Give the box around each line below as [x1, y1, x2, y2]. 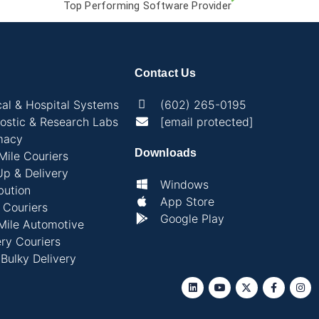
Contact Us [134, 66, 197, 79]
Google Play [159, 211, 224, 226]
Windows [159, 177, 209, 192]
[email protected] [159, 114, 253, 129]
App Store [159, 194, 214, 209]
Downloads [134, 146, 197, 159]
